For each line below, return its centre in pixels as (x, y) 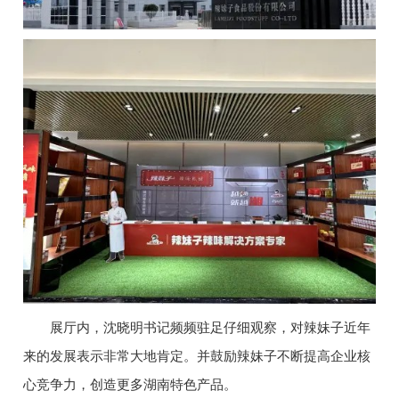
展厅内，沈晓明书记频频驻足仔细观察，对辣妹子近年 (196, 328)
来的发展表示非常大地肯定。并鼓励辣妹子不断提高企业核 (196, 356)
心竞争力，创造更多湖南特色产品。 (130, 385)
